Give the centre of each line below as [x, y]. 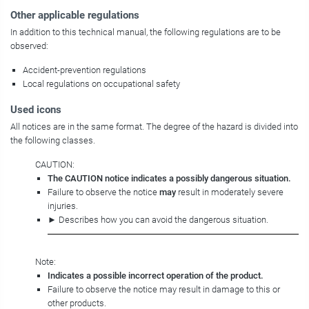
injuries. [63, 206]
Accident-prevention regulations [84, 70]
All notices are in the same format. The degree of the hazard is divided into [154, 127]
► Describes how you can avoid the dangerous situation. [158, 220]
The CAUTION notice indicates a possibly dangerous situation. [169, 179]
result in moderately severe [230, 192]
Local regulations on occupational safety [101, 84]
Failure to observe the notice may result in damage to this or [164, 290]
